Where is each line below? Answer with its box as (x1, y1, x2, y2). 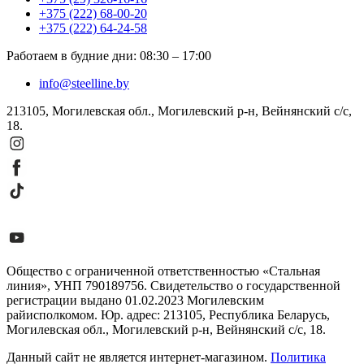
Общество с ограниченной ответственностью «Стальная (6, 264, 320, 279)
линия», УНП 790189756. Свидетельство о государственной (6, 279, 340, 293)
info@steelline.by (39, 76, 129, 91)
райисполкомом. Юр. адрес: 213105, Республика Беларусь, (6, 308, 330, 323)
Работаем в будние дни (6, 49, 133, 63)
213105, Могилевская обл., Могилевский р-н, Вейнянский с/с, (6, 104, 352, 119)
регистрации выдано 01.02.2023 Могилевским (6, 293, 264, 308)
